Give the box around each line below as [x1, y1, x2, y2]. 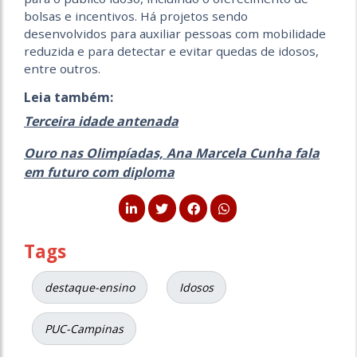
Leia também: [24, 88, 113, 106]
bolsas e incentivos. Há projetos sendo [24, 7, 248, 24]
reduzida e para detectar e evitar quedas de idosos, [24, 42, 319, 59]
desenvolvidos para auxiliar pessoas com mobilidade [24, 25, 326, 41]
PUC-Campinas [45, 321, 124, 337]
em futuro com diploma [24, 163, 175, 181]
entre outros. [24, 60, 100, 76]
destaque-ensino [45, 280, 135, 296]
